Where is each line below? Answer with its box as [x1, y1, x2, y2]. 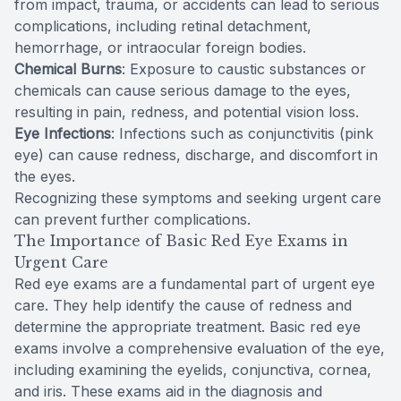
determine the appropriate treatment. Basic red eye [14, 318, 361, 337]
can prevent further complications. [14, 210, 251, 229]
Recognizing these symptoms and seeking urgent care [14, 189, 381, 208]
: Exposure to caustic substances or [122, 60, 366, 79]
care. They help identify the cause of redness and [14, 296, 352, 315]
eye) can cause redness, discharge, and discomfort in [14, 146, 378, 165]
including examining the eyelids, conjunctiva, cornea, [14, 361, 371, 380]
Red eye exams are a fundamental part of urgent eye [14, 275, 375, 294]
